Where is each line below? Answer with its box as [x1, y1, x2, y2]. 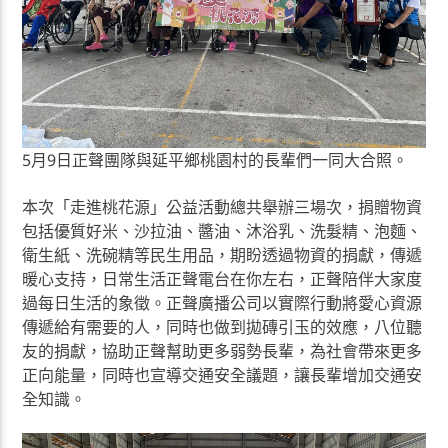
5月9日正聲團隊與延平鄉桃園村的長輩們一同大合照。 [22, 149, 409, 172]
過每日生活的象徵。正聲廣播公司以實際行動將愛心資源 [22, 291, 423, 314]
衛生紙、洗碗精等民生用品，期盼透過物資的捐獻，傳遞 [22, 243, 423, 266]
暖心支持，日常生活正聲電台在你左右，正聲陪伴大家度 [22, 267, 423, 290]
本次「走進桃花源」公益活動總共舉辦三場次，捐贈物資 [22, 195, 423, 218]
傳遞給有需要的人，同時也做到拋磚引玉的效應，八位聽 [22, 315, 423, 338]
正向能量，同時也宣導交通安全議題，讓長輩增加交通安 [22, 363, 423, 386]
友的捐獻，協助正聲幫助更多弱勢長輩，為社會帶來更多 [22, 339, 423, 362]
